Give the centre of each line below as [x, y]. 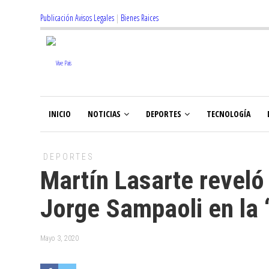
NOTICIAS [104, 114]
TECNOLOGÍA [228, 114]
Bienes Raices [140, 18]
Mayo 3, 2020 [59, 238]
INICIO [60, 114]
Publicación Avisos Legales [77, 18]
